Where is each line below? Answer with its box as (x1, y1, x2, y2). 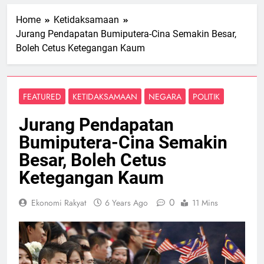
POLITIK (193, 90, 220, 103)
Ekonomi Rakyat (31, 196, 86, 209)
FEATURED (23, 90, 61, 103)
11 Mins (192, 196, 218, 209)
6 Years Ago (105, 196, 148, 209)
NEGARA (148, 90, 181, 103)
